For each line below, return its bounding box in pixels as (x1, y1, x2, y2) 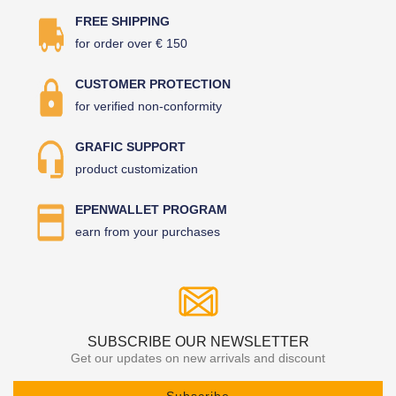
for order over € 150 (75, 35, 187, 50)
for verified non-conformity (75, 98, 222, 113)
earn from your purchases (75, 224, 220, 239)
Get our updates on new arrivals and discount (71, 350, 325, 365)
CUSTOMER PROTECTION (75, 76, 231, 91)
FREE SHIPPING (75, 13, 170, 28)
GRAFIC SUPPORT (75, 139, 186, 154)
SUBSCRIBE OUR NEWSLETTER (87, 333, 309, 349)
